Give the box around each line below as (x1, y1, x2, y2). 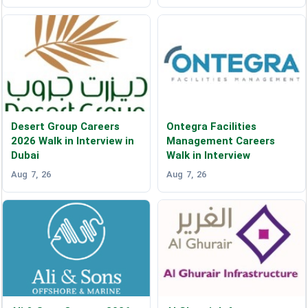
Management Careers (166, 135, 275, 148)
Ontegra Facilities (166, 120, 256, 133)
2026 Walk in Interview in (11, 135, 135, 148)
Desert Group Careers (11, 120, 120, 133)
